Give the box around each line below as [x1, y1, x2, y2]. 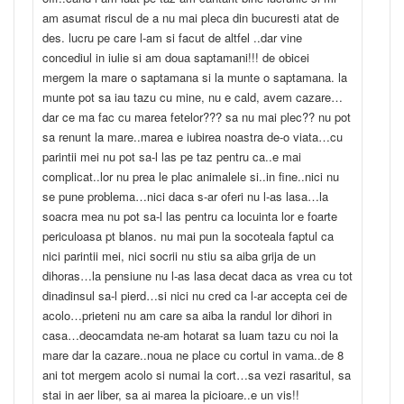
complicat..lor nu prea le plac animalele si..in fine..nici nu [42, 168, 339, 186]
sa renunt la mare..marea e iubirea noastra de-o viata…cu [42, 128, 343, 146]
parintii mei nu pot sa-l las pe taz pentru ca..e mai [42, 148, 301, 166]
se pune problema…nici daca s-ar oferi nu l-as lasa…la [42, 188, 328, 206]
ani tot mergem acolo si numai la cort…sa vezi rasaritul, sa [42, 366, 351, 384]
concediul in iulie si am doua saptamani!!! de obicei [42, 49, 309, 67]
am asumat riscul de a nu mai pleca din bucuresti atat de [42, 9, 339, 27]
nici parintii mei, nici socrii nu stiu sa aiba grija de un [42, 247, 316, 265]
